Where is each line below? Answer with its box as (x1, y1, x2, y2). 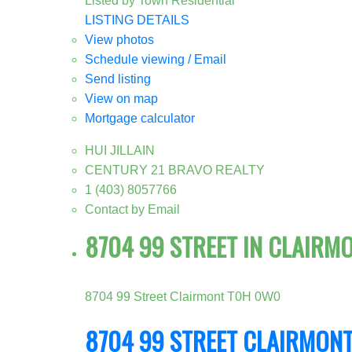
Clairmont (169, 289, 224, 303)
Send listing (84, 71, 151, 86)
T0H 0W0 (226, 289, 280, 303)
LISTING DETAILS (84, 13, 189, 27)
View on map (84, 91, 158, 105)
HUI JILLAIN (84, 143, 155, 157)
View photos (84, 32, 154, 46)
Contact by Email (84, 202, 180, 216)
